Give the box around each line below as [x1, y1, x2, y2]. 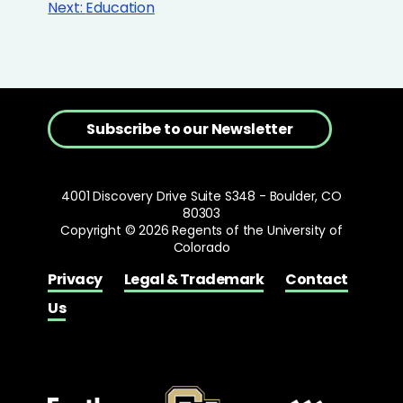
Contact [285, 269, 348, 291]
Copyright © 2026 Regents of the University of [60, 221, 343, 240]
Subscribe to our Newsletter [86, 119, 293, 140]
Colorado [173, 238, 230, 257]
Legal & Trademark [123, 269, 264, 291]
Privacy [48, 269, 103, 291]
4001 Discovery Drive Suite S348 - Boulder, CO [61, 187, 342, 206]
